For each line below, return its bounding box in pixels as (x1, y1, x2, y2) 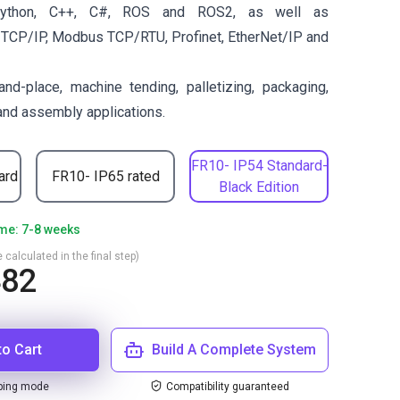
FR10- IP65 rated (51, 167, 160, 185)
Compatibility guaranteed (166, 380, 289, 393)
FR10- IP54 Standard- (190, 156, 328, 174)
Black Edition (219, 178, 299, 196)
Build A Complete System (152, 341, 316, 358)
